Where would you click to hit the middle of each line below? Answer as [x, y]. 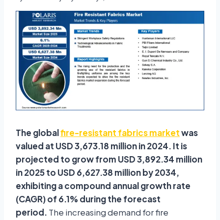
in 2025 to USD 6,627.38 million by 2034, [97, 173]
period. [31, 212]
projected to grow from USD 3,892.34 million [109, 159]
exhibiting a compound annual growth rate [103, 186]
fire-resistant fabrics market [120, 133]
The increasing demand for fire [108, 212]
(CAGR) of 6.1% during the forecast [88, 199]
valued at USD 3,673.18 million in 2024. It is [101, 146]
